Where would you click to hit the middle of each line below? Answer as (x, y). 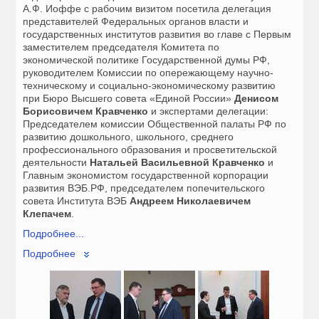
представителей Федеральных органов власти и (136, 22)
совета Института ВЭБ (77, 201)
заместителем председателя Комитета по (121, 47)
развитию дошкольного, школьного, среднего (129, 137)
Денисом (257, 99)
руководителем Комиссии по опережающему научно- (148, 73)
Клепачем (47, 214)
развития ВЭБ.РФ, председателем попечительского (144, 188)
